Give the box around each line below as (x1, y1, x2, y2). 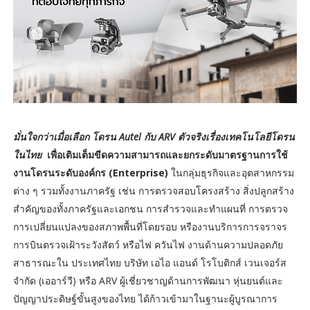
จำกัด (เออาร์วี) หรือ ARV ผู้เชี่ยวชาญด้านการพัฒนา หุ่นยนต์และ (12, 273, 283, 287)
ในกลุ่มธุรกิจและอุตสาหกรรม (170, 165, 294, 179)
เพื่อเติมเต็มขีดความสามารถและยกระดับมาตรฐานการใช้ (46, 147, 288, 161)
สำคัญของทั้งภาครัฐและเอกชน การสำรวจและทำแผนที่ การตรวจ (12, 201, 288, 215)
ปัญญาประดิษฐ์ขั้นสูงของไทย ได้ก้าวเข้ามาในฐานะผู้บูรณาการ (12, 291, 277, 305)
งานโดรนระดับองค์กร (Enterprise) (12, 165, 171, 179)
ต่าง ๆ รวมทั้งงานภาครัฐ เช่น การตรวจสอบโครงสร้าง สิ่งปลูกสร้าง (12, 183, 294, 197)
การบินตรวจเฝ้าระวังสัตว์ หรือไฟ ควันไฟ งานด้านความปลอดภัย (12, 237, 283, 251)
